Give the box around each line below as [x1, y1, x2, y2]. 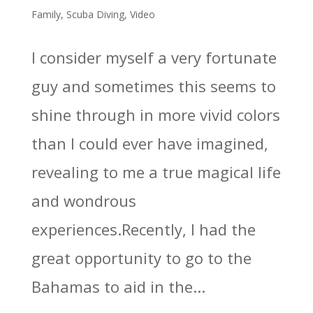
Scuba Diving [66, 7, 124, 21]
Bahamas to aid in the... [31, 275, 205, 297]
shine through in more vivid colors [31, 103, 280, 125]
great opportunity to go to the [31, 247, 252, 268]
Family [31, 7, 61, 21]
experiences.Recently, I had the [31, 218, 256, 240]
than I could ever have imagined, [31, 132, 268, 154]
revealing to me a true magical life [31, 161, 281, 182]
